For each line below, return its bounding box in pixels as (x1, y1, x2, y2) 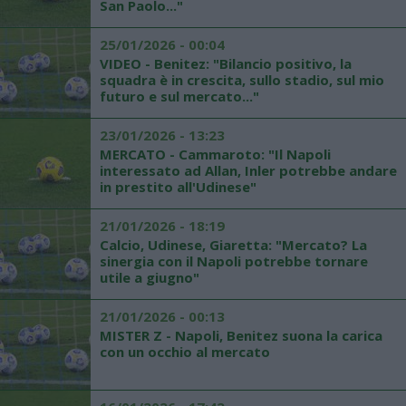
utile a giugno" (100, 268, 199, 286)
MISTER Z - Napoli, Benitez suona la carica (100, 326, 382, 344)
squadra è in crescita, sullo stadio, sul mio (100, 71, 384, 89)
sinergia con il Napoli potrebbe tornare (100, 252, 368, 270)
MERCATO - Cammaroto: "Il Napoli (100, 145, 331, 163)
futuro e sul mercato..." (100, 87, 259, 105)
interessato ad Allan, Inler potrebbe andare (100, 161, 397, 179)
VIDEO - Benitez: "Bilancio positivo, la (100, 54, 352, 72)
